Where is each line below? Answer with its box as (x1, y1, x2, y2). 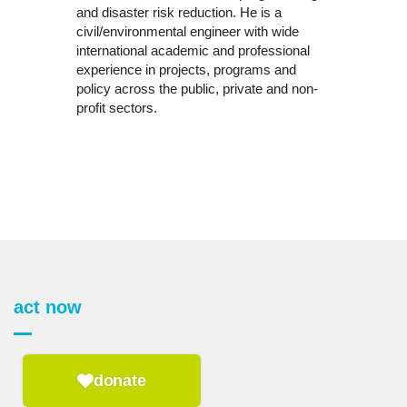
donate (93, 371, 146, 390)
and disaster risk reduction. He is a (76, 5, 282, 21)
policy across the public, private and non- (76, 81, 318, 97)
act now (14, 296, 82, 317)
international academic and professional (76, 43, 310, 59)
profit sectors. (76, 100, 157, 116)
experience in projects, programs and (76, 62, 296, 78)
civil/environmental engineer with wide (76, 24, 299, 40)
